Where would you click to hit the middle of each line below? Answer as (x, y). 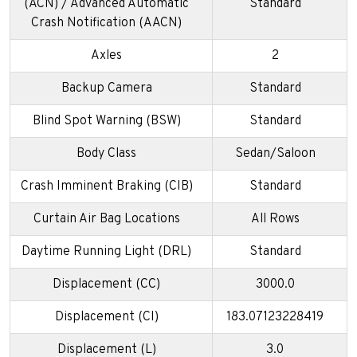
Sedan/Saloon (275, 153)
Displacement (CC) (106, 284)
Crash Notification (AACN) (106, 23)
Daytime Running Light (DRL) (106, 251)
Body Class (106, 153)
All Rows (275, 219)
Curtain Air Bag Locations (106, 219)
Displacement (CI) (106, 317)
